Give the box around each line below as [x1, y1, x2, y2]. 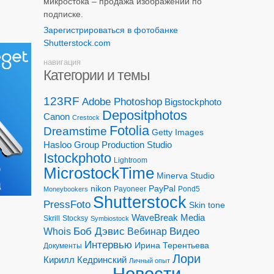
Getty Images [151, 128, 204, 138]
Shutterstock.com [43, 37, 111, 48]
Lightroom [113, 156, 147, 165]
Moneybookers [43, 185, 88, 193]
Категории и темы [43, 67, 150, 83]
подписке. [43, 9, 83, 20]
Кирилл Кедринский [43, 254, 127, 265]
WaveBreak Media [131, 213, 205, 223]
